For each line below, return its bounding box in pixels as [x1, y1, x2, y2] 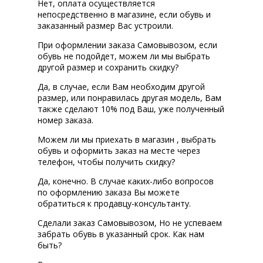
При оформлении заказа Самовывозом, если [38, 39, 217, 51]
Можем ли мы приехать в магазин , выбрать [38, 134, 216, 146]
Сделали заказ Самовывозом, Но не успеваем [38, 217, 222, 229]
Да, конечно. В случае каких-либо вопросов [38, 176, 214, 187]
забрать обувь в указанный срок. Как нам [38, 228, 204, 240]
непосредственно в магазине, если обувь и [38, 9, 211, 21]
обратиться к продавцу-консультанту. [38, 198, 191, 210]
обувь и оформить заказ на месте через [38, 145, 200, 157]
